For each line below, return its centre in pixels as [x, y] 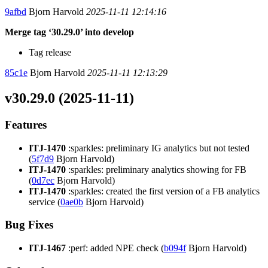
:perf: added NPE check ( [115, 248]
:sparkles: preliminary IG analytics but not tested [158, 148]
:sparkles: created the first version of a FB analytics [163, 191]
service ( [45, 202]
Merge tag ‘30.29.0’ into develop [69, 32]
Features [26, 124]
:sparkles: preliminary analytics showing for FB [156, 169]
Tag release [50, 52]
